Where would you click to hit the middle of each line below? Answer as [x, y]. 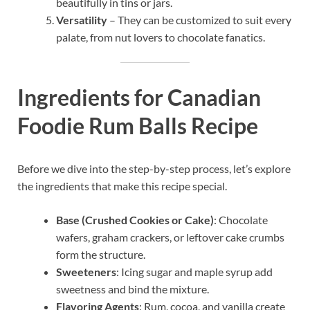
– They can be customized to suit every [199, 20]
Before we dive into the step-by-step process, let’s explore [154, 168]
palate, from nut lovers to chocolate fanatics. [161, 37]
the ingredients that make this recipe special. [122, 185]
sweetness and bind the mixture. [133, 289]
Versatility [82, 20]
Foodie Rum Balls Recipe [138, 125]
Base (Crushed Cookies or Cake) [135, 219]
